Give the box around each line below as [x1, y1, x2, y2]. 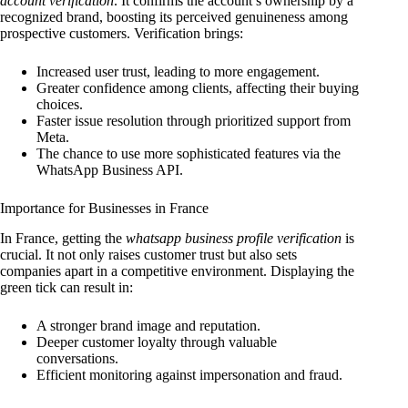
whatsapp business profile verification [126, 229, 342, 246]
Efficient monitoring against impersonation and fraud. [36, 366, 342, 382]
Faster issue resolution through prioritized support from [36, 112, 351, 128]
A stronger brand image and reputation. [36, 317, 260, 333]
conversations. [36, 350, 118, 366]
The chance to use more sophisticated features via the [36, 145, 341, 161]
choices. [36, 96, 83, 112]
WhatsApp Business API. [36, 161, 183, 178]
